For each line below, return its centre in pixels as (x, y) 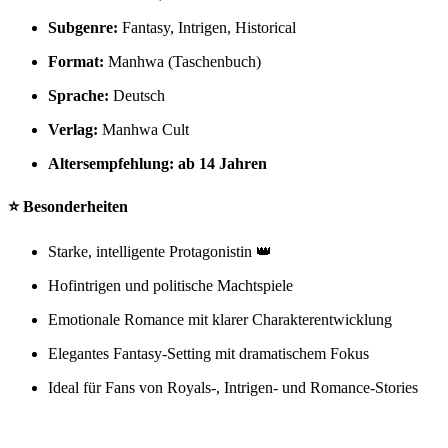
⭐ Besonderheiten (68, 206)
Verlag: (73, 130)
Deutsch (137, 96)
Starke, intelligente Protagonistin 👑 (160, 251)
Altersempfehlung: (111, 164)
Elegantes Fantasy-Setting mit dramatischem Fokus (208, 353)
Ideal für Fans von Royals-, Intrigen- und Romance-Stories (233, 387)
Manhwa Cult (143, 130)
